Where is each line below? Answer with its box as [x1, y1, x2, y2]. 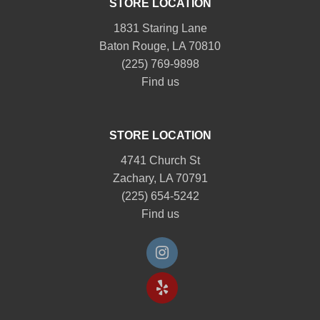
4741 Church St [120, 154, 200, 166]
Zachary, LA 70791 [112, 171, 208, 184]
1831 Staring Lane [113, 21, 207, 34]
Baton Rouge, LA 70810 [99, 39, 221, 52]
